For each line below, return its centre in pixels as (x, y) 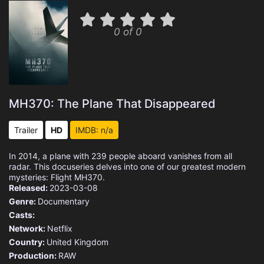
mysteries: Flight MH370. (57, 177)
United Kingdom (77, 242)
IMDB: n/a (94, 130)
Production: (34, 255)
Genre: (23, 201)
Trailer (26, 130)
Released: (29, 188)
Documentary (64, 201)
